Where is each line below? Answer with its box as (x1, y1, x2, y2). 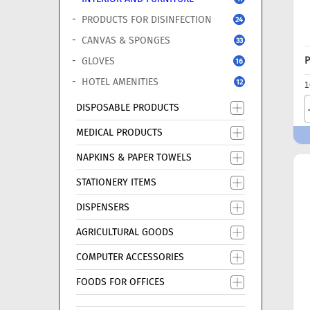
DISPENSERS (76, 201, 129, 213)
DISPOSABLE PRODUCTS (76, 102, 179, 113)
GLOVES (82, 55, 115, 67)
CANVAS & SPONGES (82, 35, 170, 46)
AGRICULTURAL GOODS (76, 226, 174, 238)
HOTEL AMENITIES (82, 76, 158, 88)
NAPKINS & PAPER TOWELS (76, 152, 192, 163)
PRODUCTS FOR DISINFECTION (82, 14, 212, 26)
